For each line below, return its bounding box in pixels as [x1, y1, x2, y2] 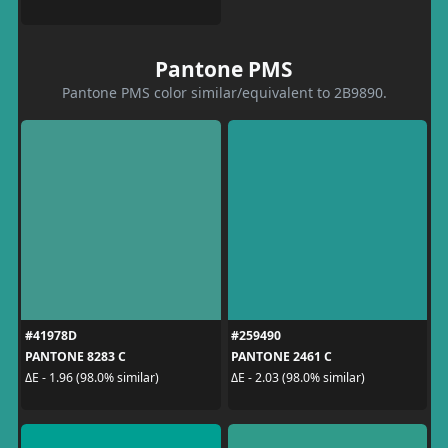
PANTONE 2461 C [231, 347, 332, 365]
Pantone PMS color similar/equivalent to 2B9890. [61, 82, 387, 102]
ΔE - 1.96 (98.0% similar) [24, 369, 159, 386]
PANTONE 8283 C [24, 347, 126, 365]
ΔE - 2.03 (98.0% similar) [231, 369, 365, 386]
